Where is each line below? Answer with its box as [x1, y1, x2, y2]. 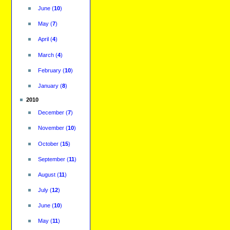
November [37, 125, 64, 131]
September [37, 156, 65, 162]
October [37, 140, 59, 147]
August [37, 171, 55, 178]
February [37, 67, 61, 73]
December [37, 109, 64, 116]
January [37, 82, 59, 89]
